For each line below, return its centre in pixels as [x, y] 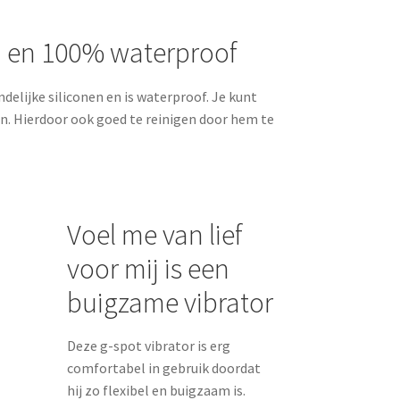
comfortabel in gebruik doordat [164, 368]
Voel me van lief [155, 234]
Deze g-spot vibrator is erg [149, 346]
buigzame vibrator [171, 302]
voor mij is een [149, 268]
